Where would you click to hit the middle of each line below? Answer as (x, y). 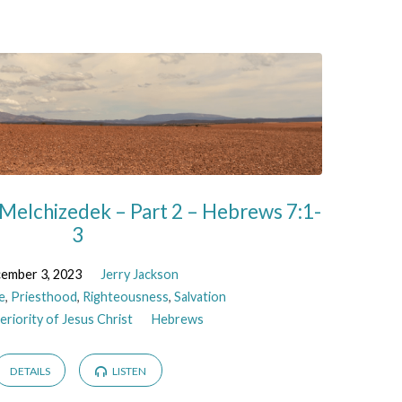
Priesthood (44, 297)
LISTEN (128, 371)
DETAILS (30, 371)
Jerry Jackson (139, 275)
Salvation (201, 297)
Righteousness (126, 297)
